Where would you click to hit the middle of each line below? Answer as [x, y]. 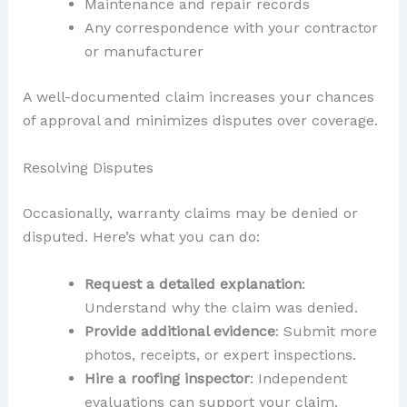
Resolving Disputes [88, 167]
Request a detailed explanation [193, 283]
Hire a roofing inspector [167, 378]
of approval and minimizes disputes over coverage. [200, 121]
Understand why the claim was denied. [221, 307]
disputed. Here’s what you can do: [141, 236]
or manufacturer [144, 52]
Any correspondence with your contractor [231, 28]
